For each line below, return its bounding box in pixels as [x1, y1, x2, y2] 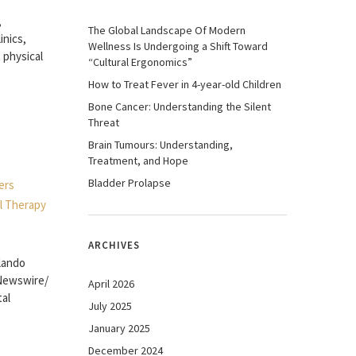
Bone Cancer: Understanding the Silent [88, 99, 271, 114]
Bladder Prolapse [88, 176, 171, 190]
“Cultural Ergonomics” [88, 55, 192, 69]
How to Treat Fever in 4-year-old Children [88, 77, 281, 91]
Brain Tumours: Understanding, [88, 137, 233, 152]
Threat [88, 115, 119, 130]
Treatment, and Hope [88, 153, 188, 168]
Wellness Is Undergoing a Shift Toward [88, 39, 268, 53]
